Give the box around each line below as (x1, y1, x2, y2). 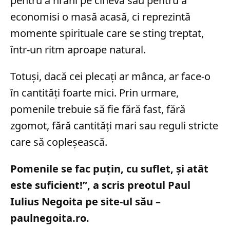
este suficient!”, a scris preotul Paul (10, 178, 190, 193)
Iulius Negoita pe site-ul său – (10, 195, 161, 209)
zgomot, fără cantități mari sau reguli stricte (10, 119, 218, 133)
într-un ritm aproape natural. (10, 43, 146, 57)
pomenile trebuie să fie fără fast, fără (10, 102, 185, 117)
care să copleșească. (10, 135, 107, 149)
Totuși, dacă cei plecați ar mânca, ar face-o (10, 69, 210, 84)
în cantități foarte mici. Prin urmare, (10, 86, 179, 100)
